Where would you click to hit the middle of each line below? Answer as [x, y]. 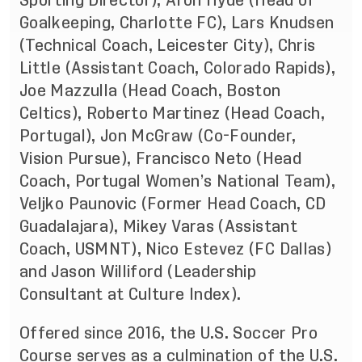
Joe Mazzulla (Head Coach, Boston [150, 90]
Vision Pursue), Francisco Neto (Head [160, 158]
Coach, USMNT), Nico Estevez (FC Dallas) [176, 249]
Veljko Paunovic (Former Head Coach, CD [173, 204]
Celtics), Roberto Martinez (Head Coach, [173, 113]
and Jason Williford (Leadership [138, 271]
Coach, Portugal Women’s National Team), [178, 181]
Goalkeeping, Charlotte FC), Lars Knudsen [177, 23]
